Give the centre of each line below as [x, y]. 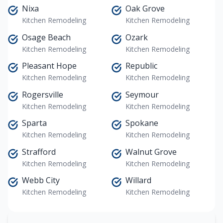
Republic [141, 66]
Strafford [39, 152]
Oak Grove [145, 8]
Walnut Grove [151, 152]
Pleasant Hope [49, 66]
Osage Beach [46, 37]
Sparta [34, 123]
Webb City [41, 180]
